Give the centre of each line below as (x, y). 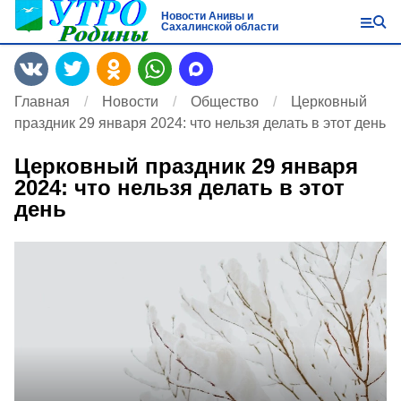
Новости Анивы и (207, 16)
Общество (225, 102)
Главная (42, 102)
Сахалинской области (219, 27)
